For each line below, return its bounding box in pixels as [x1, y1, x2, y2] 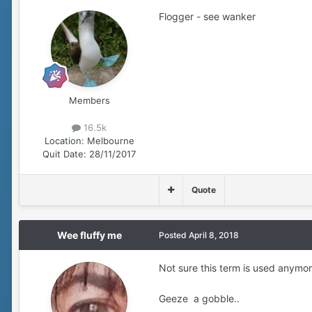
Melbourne [86, 135, 134, 147]
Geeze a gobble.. [159, 292, 240, 305]
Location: [44, 135, 84, 147]
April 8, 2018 [189, 230, 239, 241]
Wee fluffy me [56, 229, 122, 242]
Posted [159, 230, 189, 241]
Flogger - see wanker [159, 10, 256, 22]
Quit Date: [42, 148, 86, 160]
